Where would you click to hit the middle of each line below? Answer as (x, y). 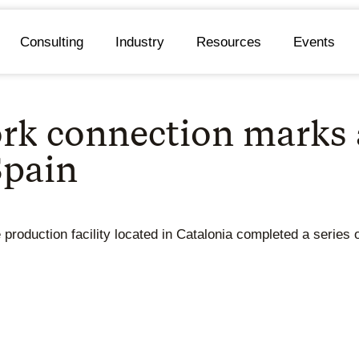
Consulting (51, 42)
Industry (139, 42)
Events (314, 42)
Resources (228, 42)
